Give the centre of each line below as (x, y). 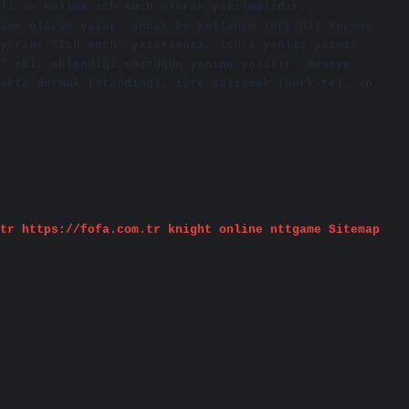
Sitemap (354, 229)
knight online (215, 229)
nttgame (296, 229)
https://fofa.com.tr (91, 229)
